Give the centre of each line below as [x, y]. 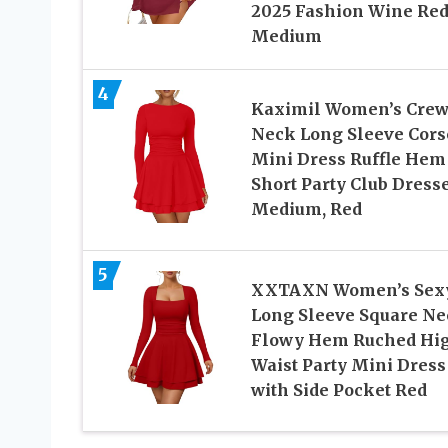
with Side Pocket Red [338, 390]
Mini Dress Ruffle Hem [348, 159]
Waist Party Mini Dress [348, 365]
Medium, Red [306, 209]
